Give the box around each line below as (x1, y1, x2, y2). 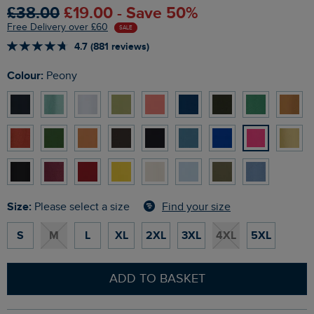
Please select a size (34, 200, 130, 214)
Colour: (15, 69, 43, 83)
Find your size (162, 200, 231, 214)
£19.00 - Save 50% (64, 4, 198, 24)
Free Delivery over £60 (7, 22, 108, 34)
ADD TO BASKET (109, 271, 205, 287)
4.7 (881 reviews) (74, 41, 149, 53)
